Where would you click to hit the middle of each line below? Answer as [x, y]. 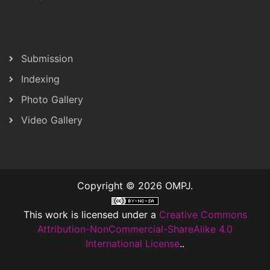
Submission [47, 58]
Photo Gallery [52, 99]
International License [133, 243]
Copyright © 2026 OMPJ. [135, 185]
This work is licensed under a [91, 214]
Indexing [40, 79]
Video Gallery [52, 120]
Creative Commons [203, 214]
